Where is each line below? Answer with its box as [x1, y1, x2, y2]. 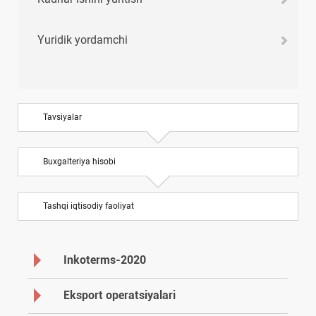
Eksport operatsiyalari [63, 288, 176, 302]
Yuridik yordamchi [37, 32, 128, 47]
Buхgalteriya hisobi [43, 156, 116, 166]
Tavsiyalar [43, 111, 82, 122]
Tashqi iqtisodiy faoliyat [43, 200, 134, 211]
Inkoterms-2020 [63, 253, 146, 267]
